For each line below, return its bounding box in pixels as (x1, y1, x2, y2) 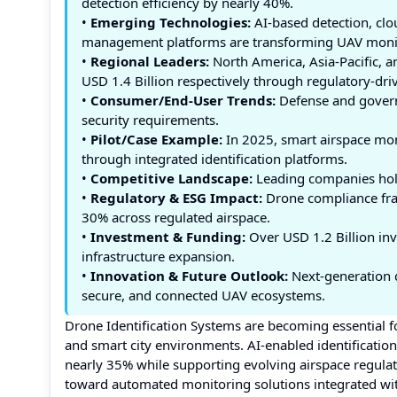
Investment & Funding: (90, 228, 245, 245)
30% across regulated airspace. (82, 208, 270, 226)
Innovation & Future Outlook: (90, 267, 288, 284)
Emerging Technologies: (90, 13, 251, 31)
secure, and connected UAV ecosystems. (82, 286, 325, 304)
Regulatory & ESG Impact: (90, 189, 262, 206)
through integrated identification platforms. (82, 150, 347, 167)
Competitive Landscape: (90, 169, 253, 187)
